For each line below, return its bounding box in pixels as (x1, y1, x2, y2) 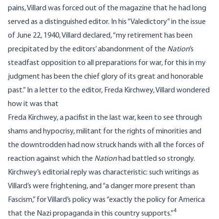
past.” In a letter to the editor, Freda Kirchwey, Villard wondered (8, 87, 210, 95)
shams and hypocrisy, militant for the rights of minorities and (8, 128, 201, 136)
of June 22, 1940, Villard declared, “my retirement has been (8, 32, 193, 40)
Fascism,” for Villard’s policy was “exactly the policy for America (8, 196, 205, 204)
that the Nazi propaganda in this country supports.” (8, 210, 174, 218)
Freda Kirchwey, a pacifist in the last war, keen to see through (8, 114, 202, 122)
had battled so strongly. (117, 155, 195, 163)
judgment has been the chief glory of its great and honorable (8, 73, 203, 81)
